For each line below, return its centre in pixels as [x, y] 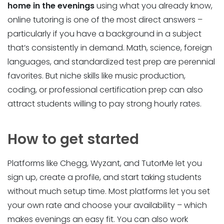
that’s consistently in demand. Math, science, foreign [110, 48]
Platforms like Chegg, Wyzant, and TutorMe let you [105, 163]
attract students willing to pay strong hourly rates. [104, 104]
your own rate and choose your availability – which [107, 205]
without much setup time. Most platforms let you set [109, 191]
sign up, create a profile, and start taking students [104, 177]
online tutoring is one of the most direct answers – [105, 20]
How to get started [73, 139]
